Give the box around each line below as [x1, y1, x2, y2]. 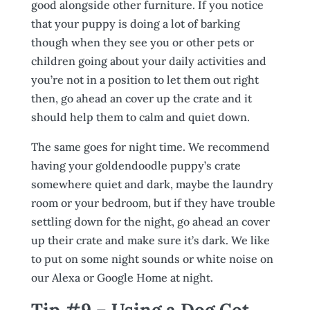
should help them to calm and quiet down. [30, 110, 250, 124]
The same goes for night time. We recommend [30, 140, 270, 154]
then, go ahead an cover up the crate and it [30, 91, 252, 105]
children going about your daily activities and [30, 54, 266, 68]
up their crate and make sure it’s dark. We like [30, 233, 270, 247]
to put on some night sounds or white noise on [30, 252, 273, 266]
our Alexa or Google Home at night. [30, 271, 213, 284]
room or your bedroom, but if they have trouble [30, 196, 275, 210]
